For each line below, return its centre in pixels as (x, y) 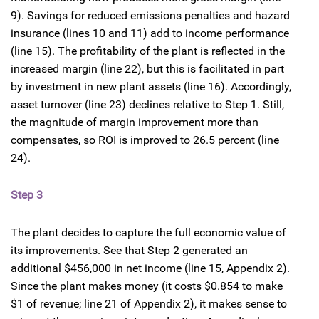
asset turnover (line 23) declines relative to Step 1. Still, (147, 105)
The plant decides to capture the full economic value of (148, 232)
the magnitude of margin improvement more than (135, 122)
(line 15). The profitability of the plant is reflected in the (148, 51)
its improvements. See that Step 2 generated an (129, 250)
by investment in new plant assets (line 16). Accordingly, (151, 87)
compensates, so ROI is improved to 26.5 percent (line (145, 140)
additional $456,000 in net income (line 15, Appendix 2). (150, 268)
